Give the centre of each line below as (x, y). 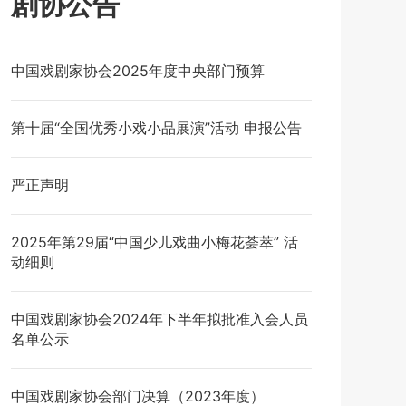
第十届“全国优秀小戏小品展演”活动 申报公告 (156, 128)
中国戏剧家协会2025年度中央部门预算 (137, 71)
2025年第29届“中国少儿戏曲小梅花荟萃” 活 (154, 242)
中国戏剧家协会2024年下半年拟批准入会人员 (159, 319)
